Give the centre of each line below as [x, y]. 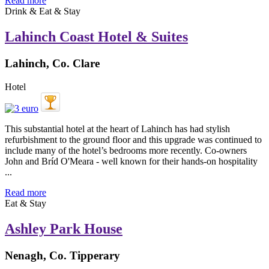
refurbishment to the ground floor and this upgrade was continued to [133, 139]
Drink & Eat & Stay [43, 11]
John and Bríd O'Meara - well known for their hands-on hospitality [131, 161]
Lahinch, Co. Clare [52, 64]
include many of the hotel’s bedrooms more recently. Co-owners [126, 150]
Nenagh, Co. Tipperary [62, 255]
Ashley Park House [64, 228]
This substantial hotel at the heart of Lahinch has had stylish [117, 128]
